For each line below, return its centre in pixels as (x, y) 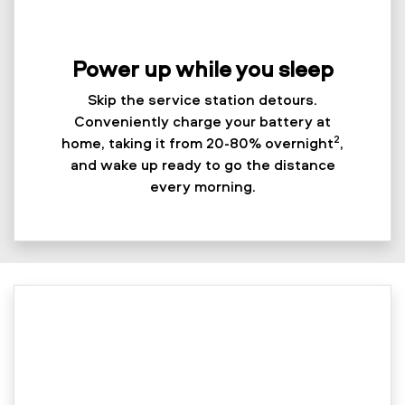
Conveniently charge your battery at (202, 122)
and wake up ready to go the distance (202, 165)
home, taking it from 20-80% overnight (198, 143)
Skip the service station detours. (202, 100)
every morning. (202, 187)
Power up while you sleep (202, 69)
